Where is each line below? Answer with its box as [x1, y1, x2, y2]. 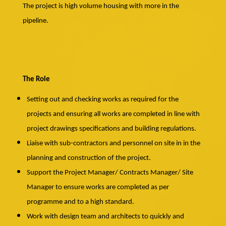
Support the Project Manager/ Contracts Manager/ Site [26, 169, 193, 177]
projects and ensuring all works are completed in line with [26, 110, 200, 119]
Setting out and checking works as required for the [26, 96, 179, 104]
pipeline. [22, 17, 48, 25]
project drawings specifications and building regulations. [26, 125, 196, 133]
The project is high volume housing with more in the [22, 3, 179, 11]
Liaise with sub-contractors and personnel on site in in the [26, 140, 200, 148]
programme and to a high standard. [26, 198, 134, 206]
